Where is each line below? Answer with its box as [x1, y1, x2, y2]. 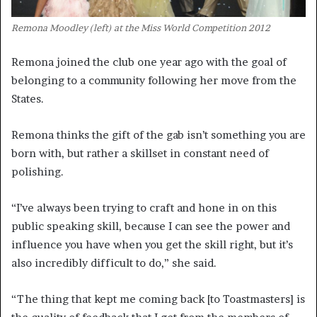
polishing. [11, 164, 64, 178]
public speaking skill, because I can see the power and [11, 219, 290, 233]
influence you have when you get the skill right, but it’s [11, 237, 293, 251]
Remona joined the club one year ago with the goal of [11, 54, 287, 69]
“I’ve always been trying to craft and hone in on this [11, 200, 277, 214]
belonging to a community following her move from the [11, 73, 296, 87]
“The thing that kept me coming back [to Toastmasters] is [11, 292, 305, 306]
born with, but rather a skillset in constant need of [11, 146, 269, 160]
